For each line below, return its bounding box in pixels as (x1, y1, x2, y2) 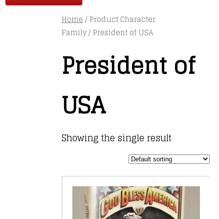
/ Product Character (83, 12, 155, 26)
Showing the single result (61, 130, 172, 146)
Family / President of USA (61, 25, 153, 39)
